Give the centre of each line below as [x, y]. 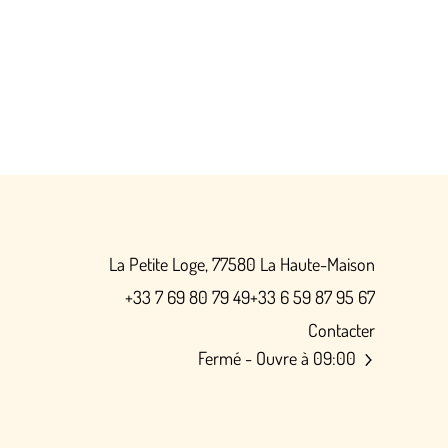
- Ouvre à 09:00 [298, 358]
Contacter [342, 330]
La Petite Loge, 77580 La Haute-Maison [242, 264]
